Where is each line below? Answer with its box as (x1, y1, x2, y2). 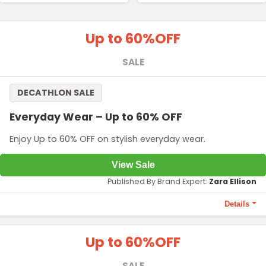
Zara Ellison (209, 176, 256, 187)
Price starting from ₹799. (33, 242, 126, 253)
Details (224, 199, 249, 209)
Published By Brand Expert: (107, 176, 209, 187)
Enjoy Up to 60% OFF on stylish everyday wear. (9, 132, 205, 145)
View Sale (111, 160, 155, 170)
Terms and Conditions (9, 223, 103, 234)
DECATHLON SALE (17, 86, 94, 99)
